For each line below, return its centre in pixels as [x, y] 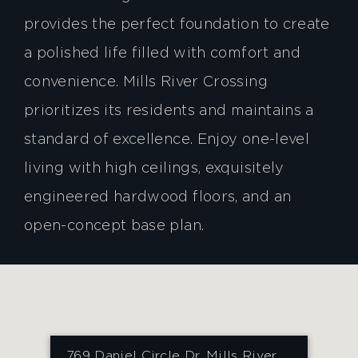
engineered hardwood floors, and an [158, 198]
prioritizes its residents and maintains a [169, 111]
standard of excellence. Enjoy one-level [167, 140]
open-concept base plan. [114, 227]
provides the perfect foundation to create [177, 25]
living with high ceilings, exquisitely [154, 169]
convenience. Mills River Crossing [146, 83]
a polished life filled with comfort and [163, 54]
